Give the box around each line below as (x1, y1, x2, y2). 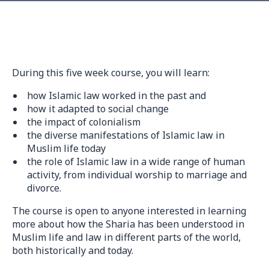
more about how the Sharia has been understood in (12, 217, 244, 231)
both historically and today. (12, 244, 133, 257)
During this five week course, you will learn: (12, 66, 210, 79)
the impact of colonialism (27, 115, 141, 128)
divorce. (27, 181, 61, 195)
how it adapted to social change (27, 102, 169, 115)
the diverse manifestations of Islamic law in (27, 128, 225, 142)
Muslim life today (27, 142, 106, 155)
